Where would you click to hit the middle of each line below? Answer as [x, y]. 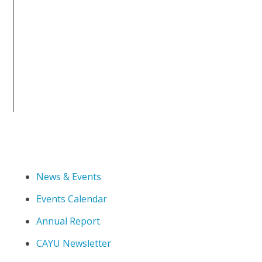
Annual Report [68, 221]
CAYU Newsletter [74, 244]
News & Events [69, 177]
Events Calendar [72, 199]
